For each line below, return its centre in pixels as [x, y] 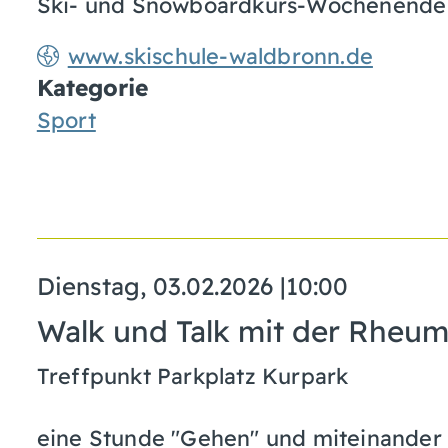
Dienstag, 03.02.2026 [154, 286]
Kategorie [92, 87]
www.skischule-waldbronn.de [220, 55]
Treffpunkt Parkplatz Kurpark [192, 376]
